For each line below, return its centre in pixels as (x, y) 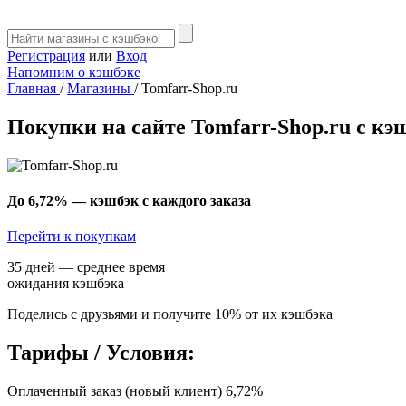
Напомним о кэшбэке (74, 72)
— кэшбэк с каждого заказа (159, 201)
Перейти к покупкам (72, 237)
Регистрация (46, 56)
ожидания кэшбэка (66, 284)
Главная (34, 88)
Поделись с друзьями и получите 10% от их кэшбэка (170, 314)
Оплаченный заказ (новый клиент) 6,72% (135, 391)
